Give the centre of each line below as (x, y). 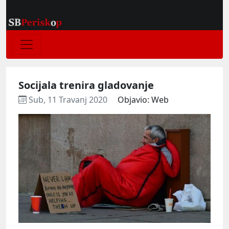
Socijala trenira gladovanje (86, 85)
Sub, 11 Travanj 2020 (68, 99)
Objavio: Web (143, 99)
